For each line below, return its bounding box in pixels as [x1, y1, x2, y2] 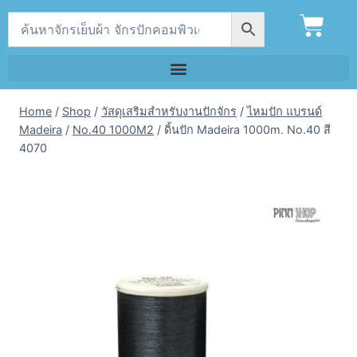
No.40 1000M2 [73, 123, 154, 136]
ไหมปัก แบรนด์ [247, 104, 322, 118]
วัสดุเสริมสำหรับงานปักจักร [101, 104, 237, 118]
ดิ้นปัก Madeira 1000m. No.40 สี [164, 123, 331, 136]
